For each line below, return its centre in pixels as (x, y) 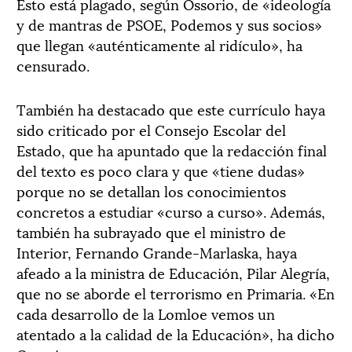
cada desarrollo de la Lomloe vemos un (146, 313)
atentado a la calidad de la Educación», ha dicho (176, 334)
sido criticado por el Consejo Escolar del (151, 129)
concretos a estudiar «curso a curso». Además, (171, 211)
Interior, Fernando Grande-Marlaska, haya (157, 252)
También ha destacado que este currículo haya (171, 109)
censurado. (53, 65)
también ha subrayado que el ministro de (151, 231)
